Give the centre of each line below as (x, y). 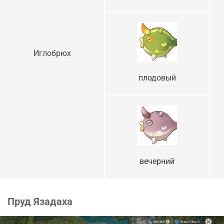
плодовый (157, 78)
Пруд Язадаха (40, 202)
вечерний (157, 161)
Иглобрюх (52, 53)
